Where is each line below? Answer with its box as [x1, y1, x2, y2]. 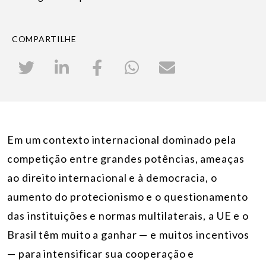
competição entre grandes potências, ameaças [7, 152, 245, 166]
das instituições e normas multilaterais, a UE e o [7, 209, 249, 223]
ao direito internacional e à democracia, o [7, 171, 217, 185]
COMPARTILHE [12, 34, 77, 45]
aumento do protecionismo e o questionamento [7, 190, 248, 204]
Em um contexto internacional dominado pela [7, 133, 236, 147]
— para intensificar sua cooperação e [7, 247, 195, 261]
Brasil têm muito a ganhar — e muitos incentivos [7, 228, 250, 242]
